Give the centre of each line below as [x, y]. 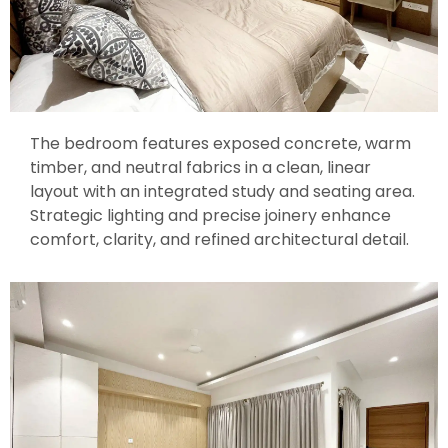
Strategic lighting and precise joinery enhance [210, 215]
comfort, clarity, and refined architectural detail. [219, 239]
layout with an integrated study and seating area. [222, 191]
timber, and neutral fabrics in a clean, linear [200, 167]
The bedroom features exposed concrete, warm [220, 143]
